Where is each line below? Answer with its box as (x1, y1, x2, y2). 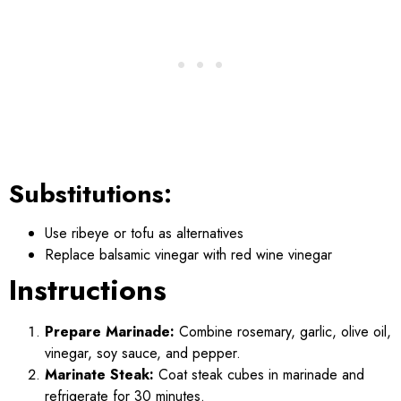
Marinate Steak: (45, 363, 154, 385)
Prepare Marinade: (45, 320, 175, 342)
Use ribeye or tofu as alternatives (45, 222, 243, 243)
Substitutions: (9, 175, 172, 212)
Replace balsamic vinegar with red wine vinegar (45, 243, 332, 265)
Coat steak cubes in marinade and (154, 363, 364, 385)
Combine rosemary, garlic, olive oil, (175, 320, 391, 342)
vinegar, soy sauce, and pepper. (45, 342, 241, 363)
